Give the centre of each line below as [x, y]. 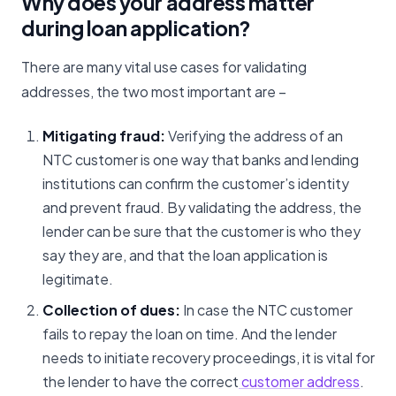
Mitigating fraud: [104, 136]
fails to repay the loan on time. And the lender [190, 334]
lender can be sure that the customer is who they [202, 232]
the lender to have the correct [141, 382]
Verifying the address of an [254, 136]
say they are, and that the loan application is [185, 255]
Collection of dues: [113, 310]
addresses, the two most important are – [154, 91]
